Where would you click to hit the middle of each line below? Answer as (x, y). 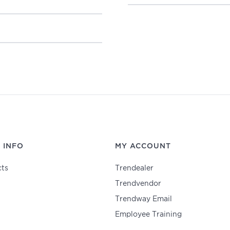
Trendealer (134, 168)
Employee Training (148, 214)
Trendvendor (138, 184)
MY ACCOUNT (143, 146)
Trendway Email (143, 199)
